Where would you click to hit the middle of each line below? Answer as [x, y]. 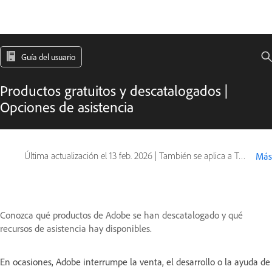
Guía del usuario [48, 57]
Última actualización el [67, 156]
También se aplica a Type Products [199, 156]
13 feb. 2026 [131, 156]
